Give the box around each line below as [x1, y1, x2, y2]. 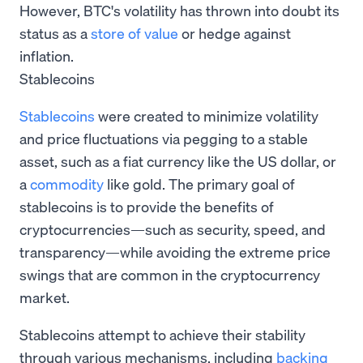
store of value [91, 23, 178, 42]
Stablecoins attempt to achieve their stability [19, 324, 305, 344]
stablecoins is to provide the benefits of [19, 196, 274, 216]
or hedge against [178, 23, 291, 42]
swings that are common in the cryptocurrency [19, 264, 320, 284]
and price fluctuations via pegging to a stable [19, 128, 308, 147]
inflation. [19, 45, 74, 65]
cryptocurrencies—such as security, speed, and [19, 219, 326, 238]
